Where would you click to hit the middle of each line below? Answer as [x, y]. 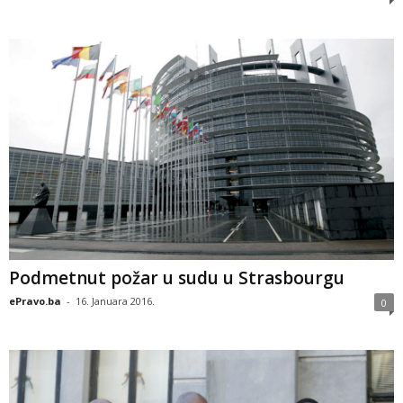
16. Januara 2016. [115, 301]
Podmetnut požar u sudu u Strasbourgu [177, 278]
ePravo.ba [35, 301]
